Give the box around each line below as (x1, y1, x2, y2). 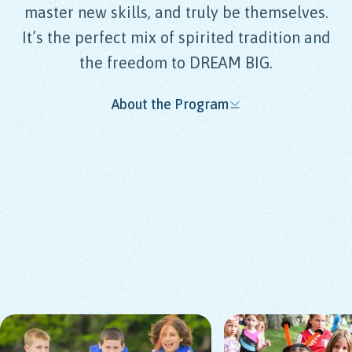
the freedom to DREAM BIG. (79, 53, 273, 71)
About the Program (111, 96, 229, 112)
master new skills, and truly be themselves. (24, 3, 328, 21)
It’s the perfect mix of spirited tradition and (21, 28, 331, 46)
